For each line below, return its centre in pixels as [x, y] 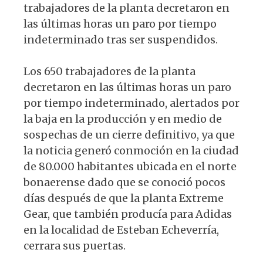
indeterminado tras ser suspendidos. [121, 39]
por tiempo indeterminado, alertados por [131, 103]
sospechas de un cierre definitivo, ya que [129, 134]
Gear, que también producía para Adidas [128, 214]
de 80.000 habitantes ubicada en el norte [130, 166]
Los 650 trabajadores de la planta [109, 71]
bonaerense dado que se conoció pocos [124, 182]
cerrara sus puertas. [75, 245]
